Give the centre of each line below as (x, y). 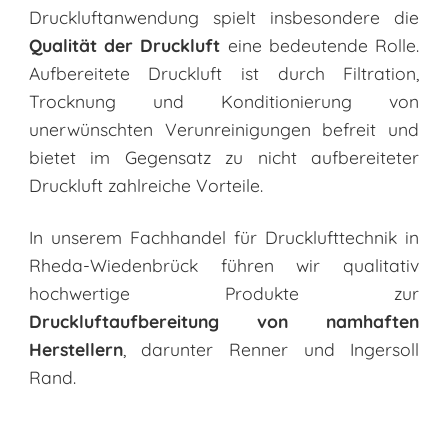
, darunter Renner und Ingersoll (271, 348)
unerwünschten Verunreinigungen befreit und (224, 128)
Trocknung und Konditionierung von (224, 100)
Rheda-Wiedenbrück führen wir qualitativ (224, 264)
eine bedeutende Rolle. (320, 44)
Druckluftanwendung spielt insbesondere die (224, 16)
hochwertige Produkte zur (224, 292)
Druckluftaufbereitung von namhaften (224, 320)
